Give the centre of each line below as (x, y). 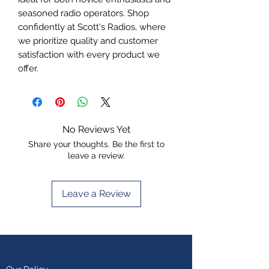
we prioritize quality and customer (88, 41)
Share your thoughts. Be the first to (96, 144)
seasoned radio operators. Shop (83, 13)
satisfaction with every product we (89, 54)
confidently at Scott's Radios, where (92, 27)
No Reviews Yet (96, 129)
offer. (28, 68)
